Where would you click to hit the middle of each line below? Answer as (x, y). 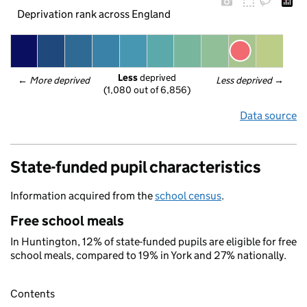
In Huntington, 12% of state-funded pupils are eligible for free (153, 242)
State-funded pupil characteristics (136, 167)
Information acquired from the (83, 196)
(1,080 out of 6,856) (147, 90)
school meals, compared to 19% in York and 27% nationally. (148, 255)
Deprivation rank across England (94, 14)
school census (188, 196)
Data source (268, 115)
